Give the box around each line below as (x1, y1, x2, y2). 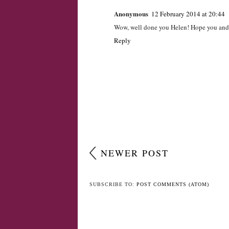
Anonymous (114, 9, 148, 19)
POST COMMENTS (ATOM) (136, 181, 209, 187)
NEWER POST (101, 146, 169, 159)
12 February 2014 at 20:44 (151, 9, 225, 19)
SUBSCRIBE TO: (89, 181, 136, 187)
